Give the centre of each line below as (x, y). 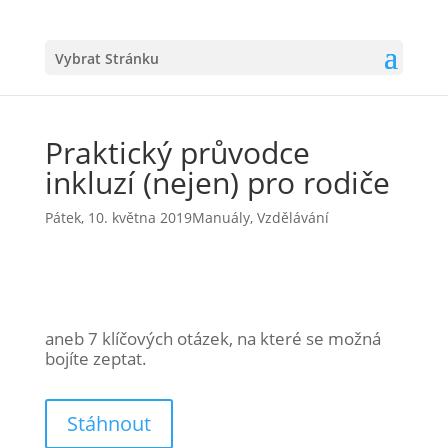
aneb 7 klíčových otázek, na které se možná (212, 338)
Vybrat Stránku (106, 58)
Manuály (220, 217)
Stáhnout (108, 423)
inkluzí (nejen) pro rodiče (217, 182)
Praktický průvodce (177, 152)
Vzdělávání (292, 217)
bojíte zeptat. (95, 358)
